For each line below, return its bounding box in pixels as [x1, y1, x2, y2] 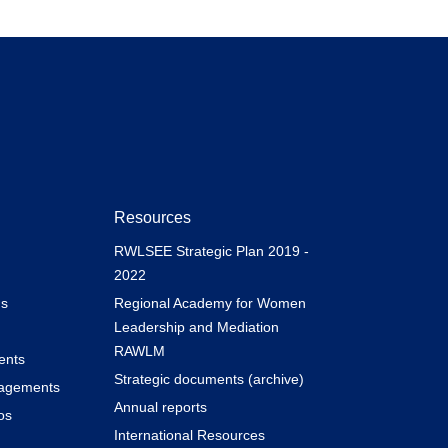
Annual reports [113, 398, 207, 415]
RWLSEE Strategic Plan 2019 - [113, 242, 309, 259]
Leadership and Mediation [113, 318, 279, 335]
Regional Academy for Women [113, 294, 306, 311]
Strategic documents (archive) [113, 370, 304, 387]
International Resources [113, 426, 265, 443]
